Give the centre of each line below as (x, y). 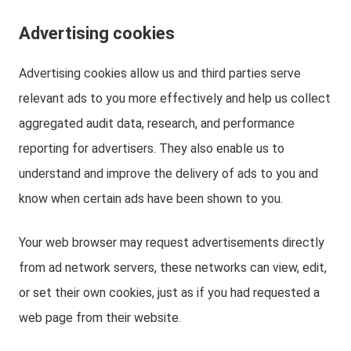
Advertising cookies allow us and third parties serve (160, 73)
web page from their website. (100, 318)
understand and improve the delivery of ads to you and (168, 174)
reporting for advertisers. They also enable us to (152, 148)
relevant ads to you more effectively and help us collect (175, 98)
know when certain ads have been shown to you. (151, 199)
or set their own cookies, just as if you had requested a (169, 293)
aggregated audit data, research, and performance (157, 123)
